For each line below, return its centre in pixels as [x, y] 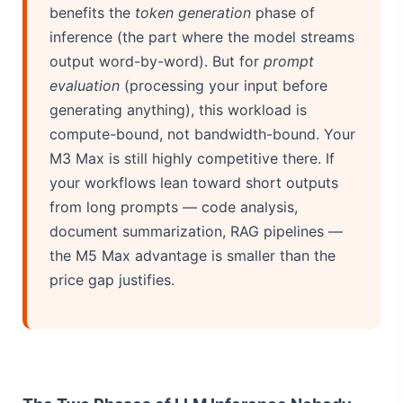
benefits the [92, 12]
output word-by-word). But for [157, 61]
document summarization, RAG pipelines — [196, 231]
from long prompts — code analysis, [174, 206]
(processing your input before [224, 85]
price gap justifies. [112, 279]
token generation [193, 12]
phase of [283, 12]
